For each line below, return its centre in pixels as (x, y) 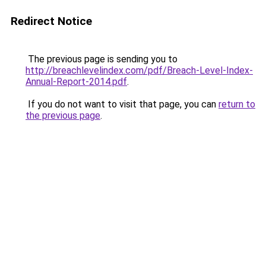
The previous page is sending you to (102, 59)
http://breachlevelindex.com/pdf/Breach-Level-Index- (139, 70)
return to (237, 104)
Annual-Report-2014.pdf (76, 82)
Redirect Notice (51, 21)
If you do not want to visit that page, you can (122, 104)
